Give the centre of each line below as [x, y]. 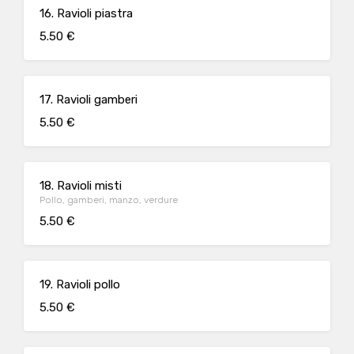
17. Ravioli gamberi [88, 100]
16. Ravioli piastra [86, 13]
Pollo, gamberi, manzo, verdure [109, 200]
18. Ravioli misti [81, 186]
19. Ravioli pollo [80, 284]
